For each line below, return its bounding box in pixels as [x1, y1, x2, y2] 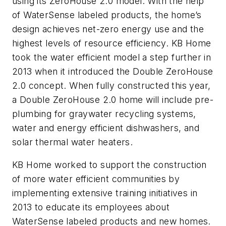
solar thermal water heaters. [12, 136, 133, 147]
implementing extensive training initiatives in [12, 188, 198, 199]
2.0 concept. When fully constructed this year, [12, 80, 211, 91]
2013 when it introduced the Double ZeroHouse [12, 66, 213, 77]
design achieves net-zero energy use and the [12, 23, 204, 34]
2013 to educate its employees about [12, 202, 169, 213]
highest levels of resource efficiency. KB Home [12, 37, 211, 48]
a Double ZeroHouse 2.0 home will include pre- [12, 94, 213, 105]
